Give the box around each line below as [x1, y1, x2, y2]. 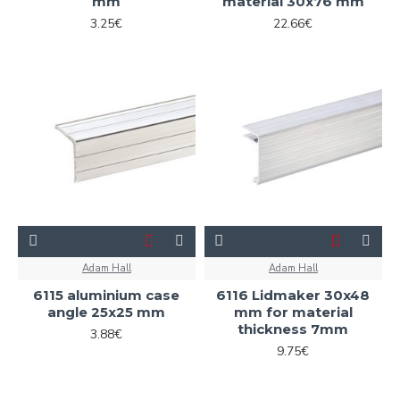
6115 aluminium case [33, 286, 180, 304]
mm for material [233, 303, 353, 321]
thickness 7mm [237, 320, 349, 337]
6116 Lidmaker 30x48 [216, 286, 371, 304]
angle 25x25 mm [47, 303, 166, 321]
